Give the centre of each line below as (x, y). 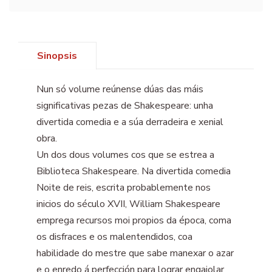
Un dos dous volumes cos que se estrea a (125, 155)
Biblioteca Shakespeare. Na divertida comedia (134, 171)
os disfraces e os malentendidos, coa (114, 236)
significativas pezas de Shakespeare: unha (125, 105)
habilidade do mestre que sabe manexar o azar (135, 253)
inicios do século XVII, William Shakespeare (128, 204)
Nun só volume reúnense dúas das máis (120, 89)
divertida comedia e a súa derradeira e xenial (130, 122)
